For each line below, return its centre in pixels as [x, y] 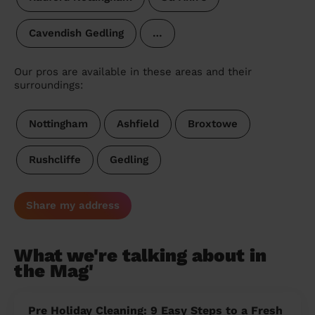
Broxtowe [212, 124]
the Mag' [54, 271]
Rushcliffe [54, 160]
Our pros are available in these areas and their [133, 72]
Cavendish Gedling [76, 33]
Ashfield [137, 124]
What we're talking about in [140, 256]
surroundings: [49, 85]
